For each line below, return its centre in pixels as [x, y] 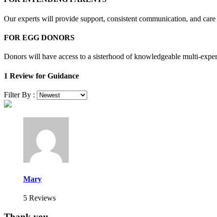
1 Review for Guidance [41, 76]
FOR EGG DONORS [39, 38]
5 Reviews [39, 198]
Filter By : [20, 94]
